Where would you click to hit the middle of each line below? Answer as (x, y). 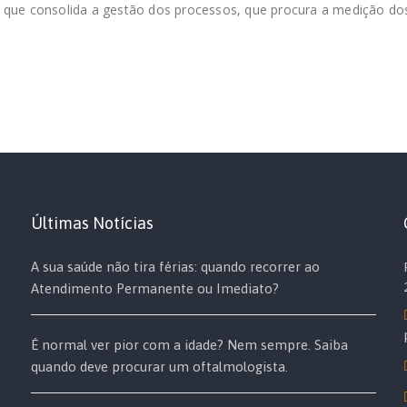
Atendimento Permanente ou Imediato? (155, 288)
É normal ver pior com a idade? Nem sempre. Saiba (189, 345)
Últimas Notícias (92, 223)
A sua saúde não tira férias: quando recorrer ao (175, 267)
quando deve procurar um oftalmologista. (159, 367)
